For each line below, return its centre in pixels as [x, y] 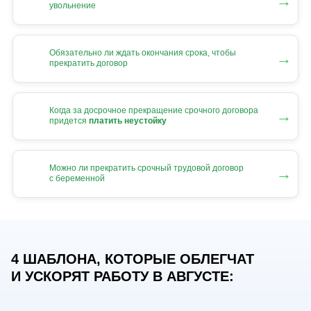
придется [69, 121]
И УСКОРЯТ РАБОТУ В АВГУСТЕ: [123, 276]
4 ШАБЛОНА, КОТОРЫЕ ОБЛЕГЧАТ [133, 259]
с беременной [77, 179]
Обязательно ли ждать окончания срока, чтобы [143, 53]
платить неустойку [128, 121]
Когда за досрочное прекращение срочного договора [154, 111]
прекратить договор [89, 64]
